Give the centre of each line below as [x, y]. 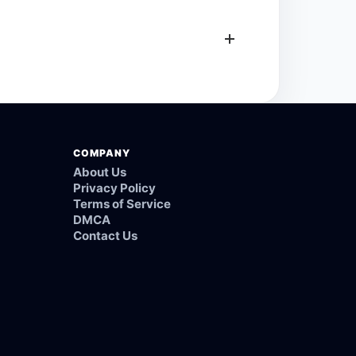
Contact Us [105, 235]
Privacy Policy [114, 188]
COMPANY [101, 153]
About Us [99, 172]
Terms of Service [122, 203]
